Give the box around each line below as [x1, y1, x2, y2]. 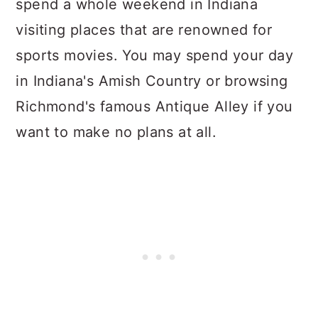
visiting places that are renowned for [16, 21, 273, 38]
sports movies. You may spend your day [16, 47, 294, 64]
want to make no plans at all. [16, 124, 216, 141]
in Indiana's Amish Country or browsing [16, 72, 288, 89]
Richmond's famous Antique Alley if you [16, 98, 293, 115]
